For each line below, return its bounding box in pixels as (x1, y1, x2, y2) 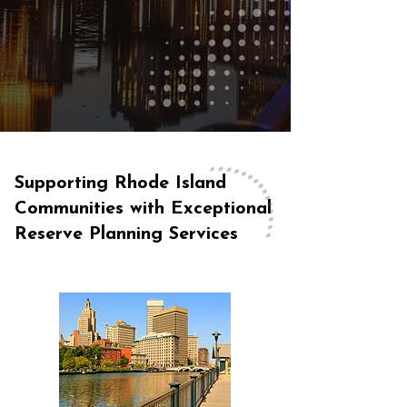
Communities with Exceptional (15, 200, 272, 218)
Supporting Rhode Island (15, 174, 226, 193)
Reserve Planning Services (15, 225, 238, 243)
